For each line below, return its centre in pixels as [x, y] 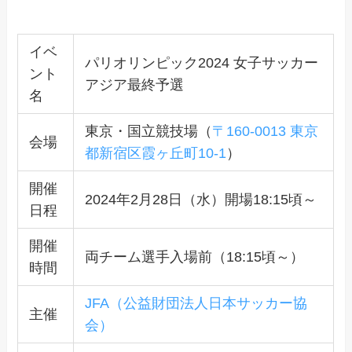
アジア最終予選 [134, 84]
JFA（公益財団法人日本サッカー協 [196, 303]
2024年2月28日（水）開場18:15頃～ [200, 199]
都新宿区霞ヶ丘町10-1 [155, 153]
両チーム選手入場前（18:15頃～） [194, 257]
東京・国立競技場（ [148, 131]
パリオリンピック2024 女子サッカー [201, 62]
